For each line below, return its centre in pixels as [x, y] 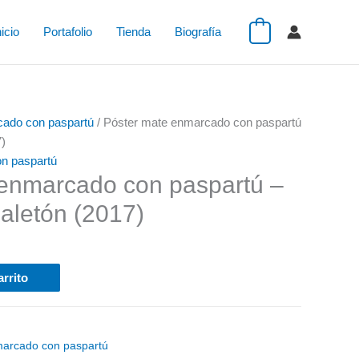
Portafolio [67, 32]
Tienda [133, 32]
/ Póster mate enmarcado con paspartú [198, 122]
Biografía [198, 32]
